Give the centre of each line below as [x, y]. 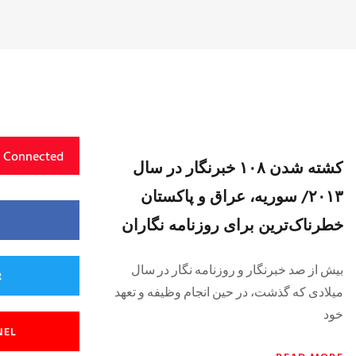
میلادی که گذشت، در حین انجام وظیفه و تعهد [229, 291]
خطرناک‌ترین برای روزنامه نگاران [232, 224]
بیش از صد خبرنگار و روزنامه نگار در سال [237, 269]
